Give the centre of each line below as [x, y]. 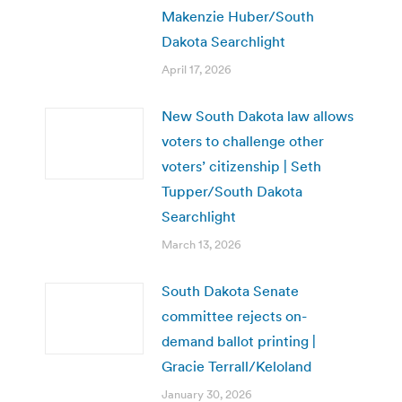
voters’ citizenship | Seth [241, 166]
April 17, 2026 [197, 69]
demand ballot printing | [239, 341]
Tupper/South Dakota [232, 191]
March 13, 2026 [201, 244]
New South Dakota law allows [258, 115]
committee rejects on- [234, 315]
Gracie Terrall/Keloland [236, 366]
